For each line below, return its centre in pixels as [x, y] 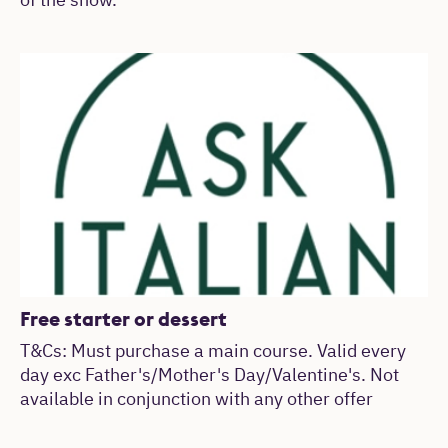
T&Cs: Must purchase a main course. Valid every [213, 352]
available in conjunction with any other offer [196, 400]
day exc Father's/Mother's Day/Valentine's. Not [209, 376]
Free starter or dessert [123, 319]
